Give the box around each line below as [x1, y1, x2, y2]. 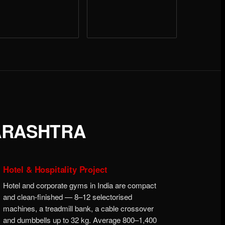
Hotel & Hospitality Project [3, 163, 107, 176]
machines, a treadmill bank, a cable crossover [3, 203, 154, 214]
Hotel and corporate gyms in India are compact [3, 180, 156, 191]
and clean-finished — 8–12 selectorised [3, 191, 132, 202]
